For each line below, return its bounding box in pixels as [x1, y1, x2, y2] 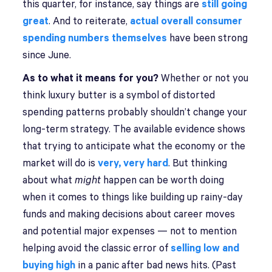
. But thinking [168, 158, 228, 169]
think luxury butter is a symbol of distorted [22, 90, 216, 101]
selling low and [171, 243, 240, 254]
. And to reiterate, [49, 16, 131, 27]
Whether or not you [158, 73, 249, 84]
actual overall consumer [130, 16, 243, 27]
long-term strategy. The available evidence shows [22, 124, 246, 135]
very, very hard [98, 158, 169, 169]
